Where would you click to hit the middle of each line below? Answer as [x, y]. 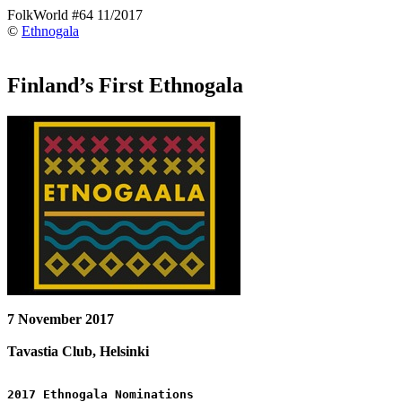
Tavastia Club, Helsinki [78, 351]
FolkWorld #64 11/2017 [75, 15]
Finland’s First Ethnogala [125, 85]
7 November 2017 [61, 319]
